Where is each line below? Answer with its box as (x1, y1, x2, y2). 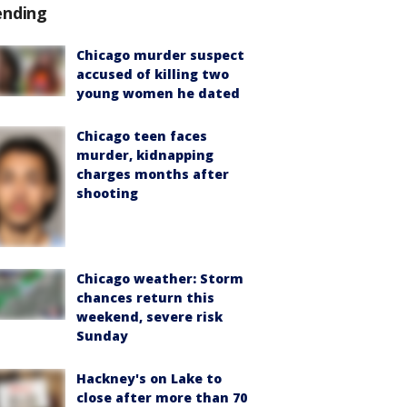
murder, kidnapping (76, 146, 213, 164)
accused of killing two (76, 65, 229, 83)
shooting (76, 184, 138, 202)
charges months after (76, 165, 229, 183)
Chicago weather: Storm (76, 270, 243, 288)
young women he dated (76, 84, 240, 102)
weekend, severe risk (76, 308, 223, 326)
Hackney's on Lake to (76, 370, 222, 388)
